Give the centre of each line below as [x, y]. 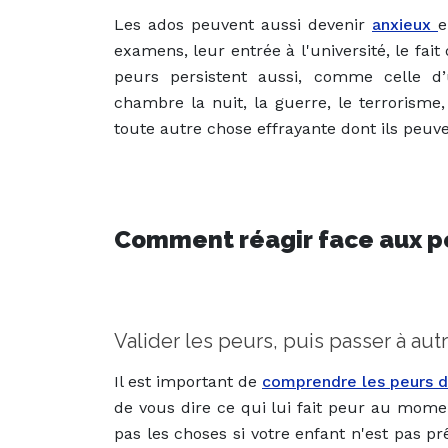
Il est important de [188, 382]
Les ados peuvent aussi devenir [243, 25]
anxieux [405, 25]
